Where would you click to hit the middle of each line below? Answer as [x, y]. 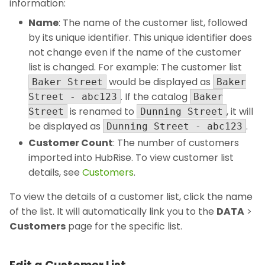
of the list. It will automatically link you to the [113, 211]
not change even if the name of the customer [135, 52]
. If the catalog [155, 96]
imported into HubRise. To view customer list [131, 157]
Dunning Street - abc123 [174, 126]
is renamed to [102, 111]
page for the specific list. [124, 226]
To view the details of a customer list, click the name [131, 196]
